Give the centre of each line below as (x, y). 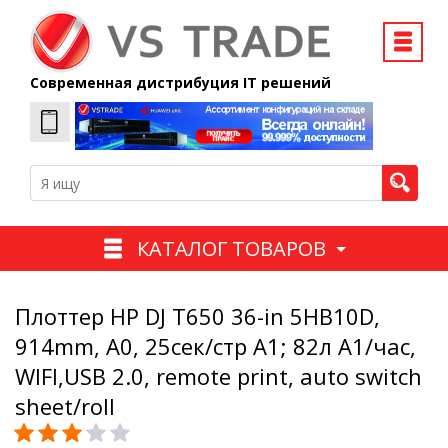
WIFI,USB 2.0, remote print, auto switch (218, 376)
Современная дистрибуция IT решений (180, 82)
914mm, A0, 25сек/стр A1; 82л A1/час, (215, 346)
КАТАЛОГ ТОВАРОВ (231, 248)
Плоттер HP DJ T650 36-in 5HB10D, (197, 316)
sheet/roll (65, 406)
